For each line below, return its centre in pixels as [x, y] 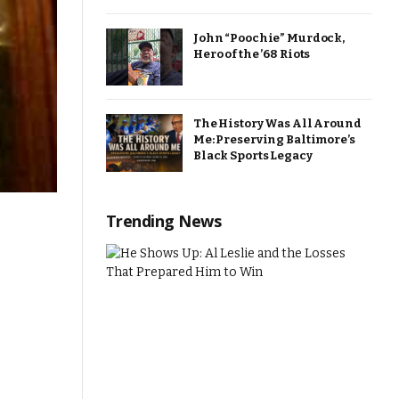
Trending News [163, 220]
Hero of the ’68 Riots [252, 53]
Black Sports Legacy [253, 155]
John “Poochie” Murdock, [269, 37]
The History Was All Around [277, 123]
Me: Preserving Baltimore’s [274, 139]
